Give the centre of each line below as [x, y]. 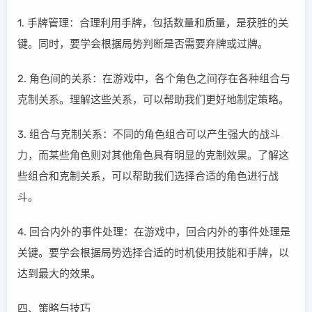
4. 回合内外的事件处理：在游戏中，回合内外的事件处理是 [154, 232]
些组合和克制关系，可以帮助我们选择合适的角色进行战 [148, 176]
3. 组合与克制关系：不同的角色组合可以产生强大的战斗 [149, 134]
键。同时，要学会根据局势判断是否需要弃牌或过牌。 [143, 44]
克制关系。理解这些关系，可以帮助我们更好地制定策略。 [153, 100]
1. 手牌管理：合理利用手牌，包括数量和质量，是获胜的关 [153, 23]
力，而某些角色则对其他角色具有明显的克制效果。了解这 [153, 155]
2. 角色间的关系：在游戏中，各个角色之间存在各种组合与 [154, 79]
